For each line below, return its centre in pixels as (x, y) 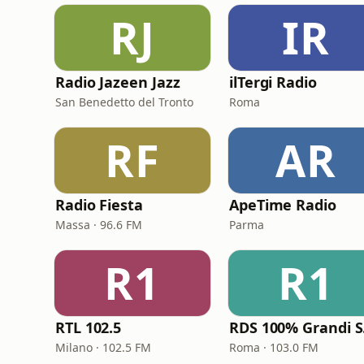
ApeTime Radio (283, 205)
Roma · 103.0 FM (274, 347)
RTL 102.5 (89, 327)
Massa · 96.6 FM (99, 225)
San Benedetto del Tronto (124, 102)
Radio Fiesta (99, 205)
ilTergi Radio (273, 82)
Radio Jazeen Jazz (118, 82)
